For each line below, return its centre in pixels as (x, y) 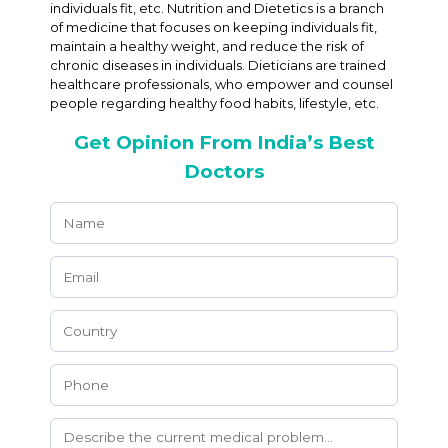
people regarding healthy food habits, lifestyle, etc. (214, 103)
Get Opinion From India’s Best (224, 142)
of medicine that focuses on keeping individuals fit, (213, 27)
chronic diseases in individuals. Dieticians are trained (218, 65)
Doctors (224, 171)
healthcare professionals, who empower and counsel (221, 84)
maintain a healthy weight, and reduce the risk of (207, 46)
